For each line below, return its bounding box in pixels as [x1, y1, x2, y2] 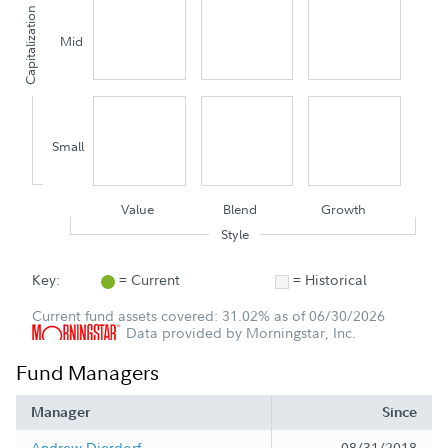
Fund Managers [16, 359, 159, 387]
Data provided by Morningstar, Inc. [122, 323, 356, 343]
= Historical [292, 270, 367, 290]
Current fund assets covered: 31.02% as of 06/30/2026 [32, 306, 385, 326]
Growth [320, 201, 366, 218]
